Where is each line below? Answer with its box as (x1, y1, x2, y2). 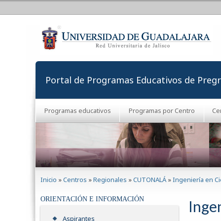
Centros (63, 175, 87, 184)
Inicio (40, 175, 57, 184)
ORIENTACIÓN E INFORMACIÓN (40, 195, 144, 203)
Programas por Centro (128, 106, 195, 115)
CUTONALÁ (133, 175, 166, 184)
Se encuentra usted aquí (40, 167, 133, 178)
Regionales (93, 175, 127, 184)
